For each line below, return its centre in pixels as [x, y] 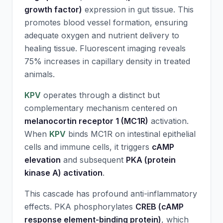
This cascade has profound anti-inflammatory [111, 194]
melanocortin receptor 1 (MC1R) [86, 121]
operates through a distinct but [100, 95]
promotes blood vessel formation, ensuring [106, 22]
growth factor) [53, 9]
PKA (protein [151, 160]
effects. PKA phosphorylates [80, 207]
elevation [43, 160]
